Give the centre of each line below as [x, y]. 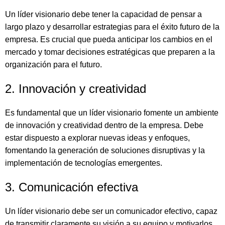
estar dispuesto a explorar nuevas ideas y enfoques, [97, 138]
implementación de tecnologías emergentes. [84, 163]
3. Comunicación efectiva [72, 187]
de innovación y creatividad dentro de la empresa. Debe [104, 125]
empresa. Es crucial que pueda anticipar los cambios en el [109, 39]
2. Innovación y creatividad [76, 89]
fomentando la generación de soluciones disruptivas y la [105, 150]
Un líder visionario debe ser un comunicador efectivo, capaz [111, 211]
